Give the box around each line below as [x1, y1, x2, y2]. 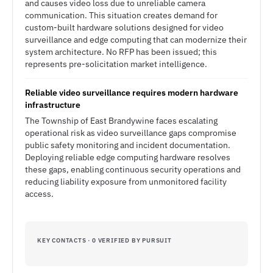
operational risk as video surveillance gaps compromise [25, 127, 236, 138]
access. [25, 188, 54, 199]
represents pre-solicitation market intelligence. [25, 58, 207, 69]
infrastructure [25, 99, 80, 110]
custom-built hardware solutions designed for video [25, 22, 224, 33]
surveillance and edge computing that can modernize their [25, 34, 247, 45]
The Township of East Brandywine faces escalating [25, 115, 218, 126]
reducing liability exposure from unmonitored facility [25, 176, 227, 187]
